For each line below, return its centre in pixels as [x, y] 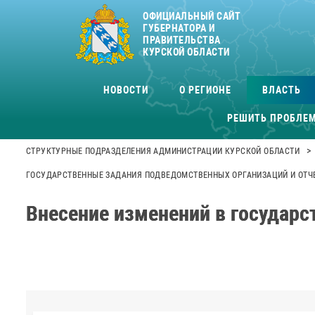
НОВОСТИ [126, 90]
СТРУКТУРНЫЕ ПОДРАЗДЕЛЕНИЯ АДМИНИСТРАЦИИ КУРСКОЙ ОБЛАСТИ [163, 151]
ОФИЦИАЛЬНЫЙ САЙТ [192, 16]
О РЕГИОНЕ [205, 90]
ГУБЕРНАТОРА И [179, 28]
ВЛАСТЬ [281, 90]
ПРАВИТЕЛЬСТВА [182, 40]
